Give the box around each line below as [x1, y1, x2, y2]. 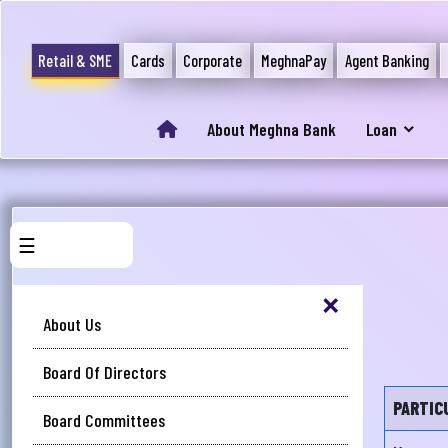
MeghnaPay [260, 51, 326, 71]
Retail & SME [38, 51, 113, 71]
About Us [43, 313, 101, 335]
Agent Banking [344, 51, 429, 71]
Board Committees [43, 409, 165, 431]
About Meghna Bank [206, 118, 336, 140]
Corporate [183, 51, 243, 71]
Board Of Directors [43, 361, 166, 383]
